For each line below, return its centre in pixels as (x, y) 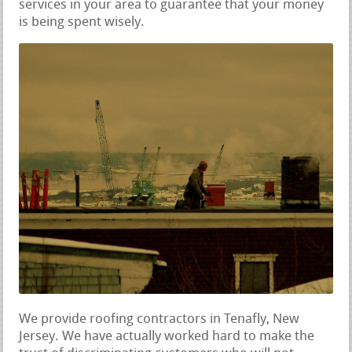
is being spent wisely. (82, 23)
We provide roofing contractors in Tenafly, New (159, 319)
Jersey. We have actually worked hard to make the (167, 336)
